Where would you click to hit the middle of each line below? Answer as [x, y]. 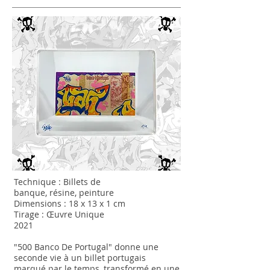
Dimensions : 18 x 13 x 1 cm [71, 203]
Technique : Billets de [57, 182]
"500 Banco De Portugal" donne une [86, 247]
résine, [64, 193]
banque [30, 193]
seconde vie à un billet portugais [80, 258]
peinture [96, 193]
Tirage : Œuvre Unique [59, 214]
